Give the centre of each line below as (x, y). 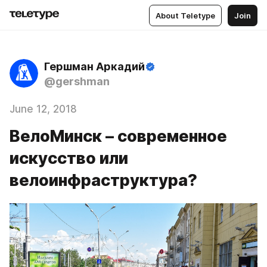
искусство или (69, 158)
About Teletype (185, 15)
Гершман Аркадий (94, 66)
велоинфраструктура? (103, 180)
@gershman (77, 81)
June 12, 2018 (43, 109)
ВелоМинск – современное (118, 136)
